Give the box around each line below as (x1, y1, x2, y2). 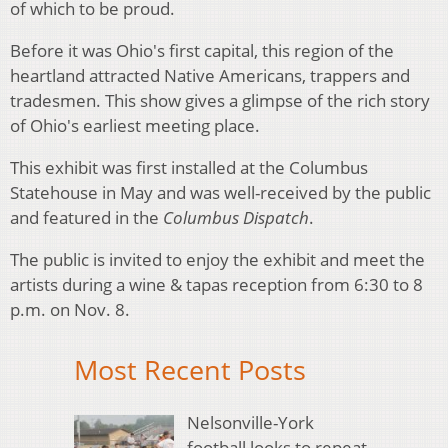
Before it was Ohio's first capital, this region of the (10, 39, 394, 63)
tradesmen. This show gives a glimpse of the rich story (10, 89, 430, 113)
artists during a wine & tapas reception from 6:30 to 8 (10, 273, 423, 297)
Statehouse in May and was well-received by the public (10, 181, 431, 205)
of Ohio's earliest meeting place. (10, 114, 260, 138)
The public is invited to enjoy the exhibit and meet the (10, 248, 425, 272)
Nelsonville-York (186, 410, 314, 434)
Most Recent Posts (74, 351, 306, 389)
